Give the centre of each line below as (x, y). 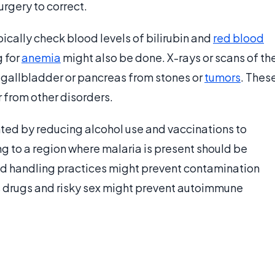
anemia (41, 58)
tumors (223, 77)
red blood (238, 38)
